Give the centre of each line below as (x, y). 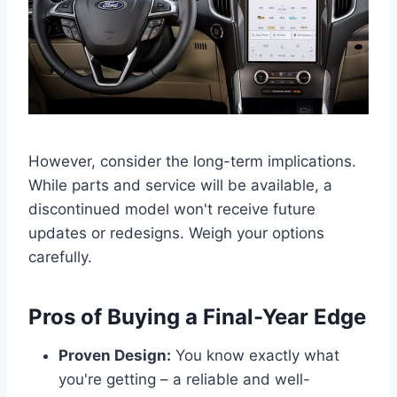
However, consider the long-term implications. (192, 161)
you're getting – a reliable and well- (184, 379)
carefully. (60, 257)
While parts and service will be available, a (180, 185)
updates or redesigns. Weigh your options (176, 233)
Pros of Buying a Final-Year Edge (197, 316)
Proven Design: (115, 355)
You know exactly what (255, 355)
